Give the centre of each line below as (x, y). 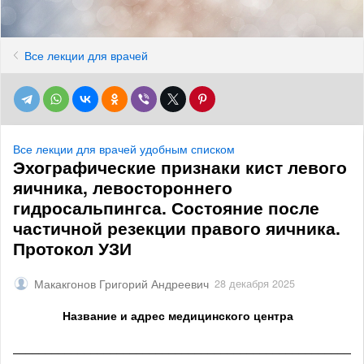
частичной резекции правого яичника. (177, 227)
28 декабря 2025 (255, 284)
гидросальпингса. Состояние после (166, 207)
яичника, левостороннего (123, 187)
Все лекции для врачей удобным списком (124, 149)
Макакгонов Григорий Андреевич (121, 284)
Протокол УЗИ (72, 248)
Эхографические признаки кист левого (180, 167)
